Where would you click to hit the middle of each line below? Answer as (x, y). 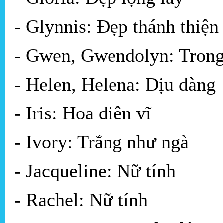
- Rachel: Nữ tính (81, 200)
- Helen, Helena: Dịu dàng (115, 84)
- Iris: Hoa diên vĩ (83, 113)
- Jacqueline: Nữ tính (95, 171)
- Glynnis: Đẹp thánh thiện (116, 27)
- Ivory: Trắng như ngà (102, 142)
